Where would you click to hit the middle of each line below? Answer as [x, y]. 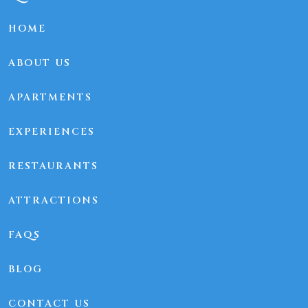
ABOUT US [40, 63]
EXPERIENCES [52, 132]
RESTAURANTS [53, 166]
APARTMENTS [50, 98]
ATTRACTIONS [54, 201]
